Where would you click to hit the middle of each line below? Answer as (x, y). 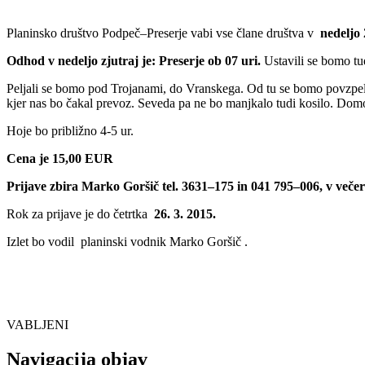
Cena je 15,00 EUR (60, 158)
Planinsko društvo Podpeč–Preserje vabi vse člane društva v (162, 33)
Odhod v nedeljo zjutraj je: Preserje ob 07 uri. (134, 60)
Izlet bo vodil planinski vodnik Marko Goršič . (127, 241)
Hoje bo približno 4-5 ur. (70, 130)
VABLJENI (37, 324)
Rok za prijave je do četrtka (80, 213)
